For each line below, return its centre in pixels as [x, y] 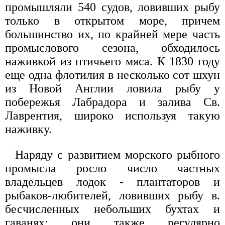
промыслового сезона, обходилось [113, 47]
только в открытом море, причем [113, 20]
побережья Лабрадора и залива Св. [113, 102]
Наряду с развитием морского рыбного [118, 154]
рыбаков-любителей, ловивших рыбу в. [113, 195]
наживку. [28, 129]
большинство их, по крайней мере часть [113, 34]
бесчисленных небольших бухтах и [113, 209]
